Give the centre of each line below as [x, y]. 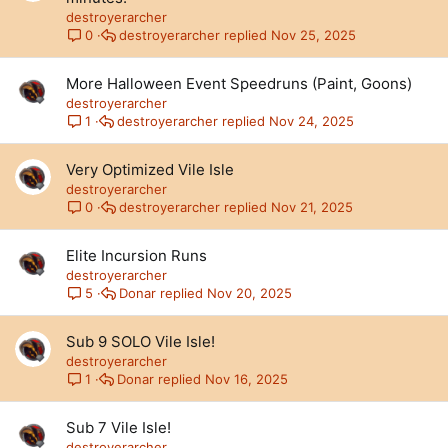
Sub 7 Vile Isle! [118, 427]
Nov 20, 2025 [250, 292]
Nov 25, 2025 [314, 34]
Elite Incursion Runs [136, 255]
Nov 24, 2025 [312, 120]
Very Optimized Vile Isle [150, 169]
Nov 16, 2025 [247, 378]
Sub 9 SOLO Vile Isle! [140, 341]
